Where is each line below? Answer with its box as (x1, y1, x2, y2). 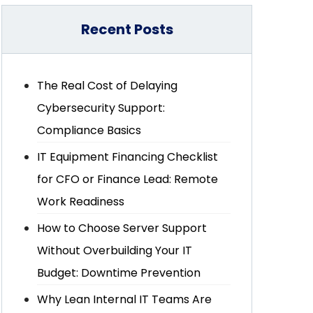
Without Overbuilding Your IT (37, 242, 193, 259)
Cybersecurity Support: (37, 100, 166, 116)
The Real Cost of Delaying (37, 78, 178, 94)
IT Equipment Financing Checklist (37, 149, 219, 165)
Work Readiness (37, 194, 125, 210)
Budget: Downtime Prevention (37, 265, 201, 281)
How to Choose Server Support (37, 220, 208, 236)
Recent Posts (80, 20, 173, 39)
